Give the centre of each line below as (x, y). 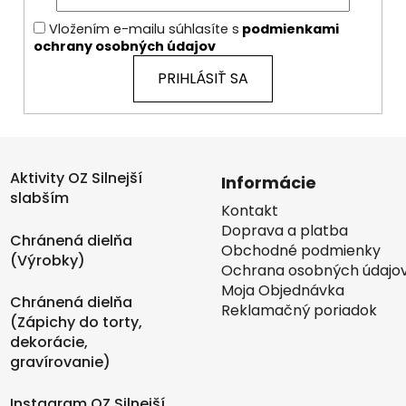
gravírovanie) (60, 362)
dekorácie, (48, 343)
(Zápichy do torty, (76, 323)
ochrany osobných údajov (125, 47)
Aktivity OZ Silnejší (76, 179)
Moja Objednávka (283, 291)
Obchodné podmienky (301, 251)
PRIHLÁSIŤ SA (203, 79)
